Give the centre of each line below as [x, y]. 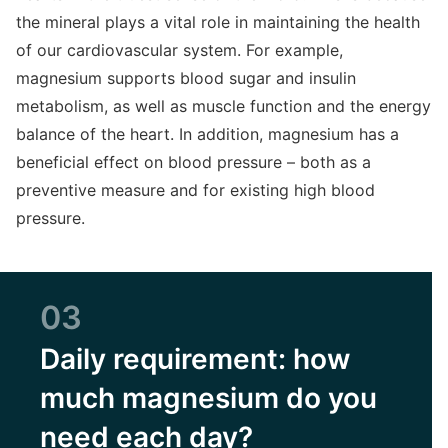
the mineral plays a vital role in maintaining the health [218, 22]
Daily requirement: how [195, 359]
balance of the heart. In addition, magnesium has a [207, 134]
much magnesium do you [208, 398]
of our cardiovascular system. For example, [179, 50]
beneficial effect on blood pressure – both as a [193, 162]
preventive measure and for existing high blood [195, 190]
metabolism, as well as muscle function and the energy [223, 106]
